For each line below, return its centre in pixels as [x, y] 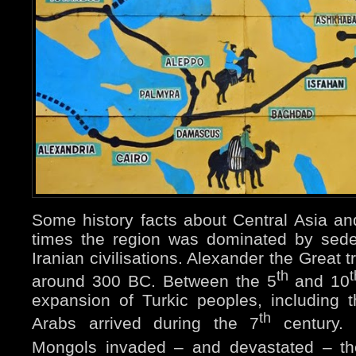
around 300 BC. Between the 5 [154, 281]
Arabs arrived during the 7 [146, 323]
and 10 [319, 281]
